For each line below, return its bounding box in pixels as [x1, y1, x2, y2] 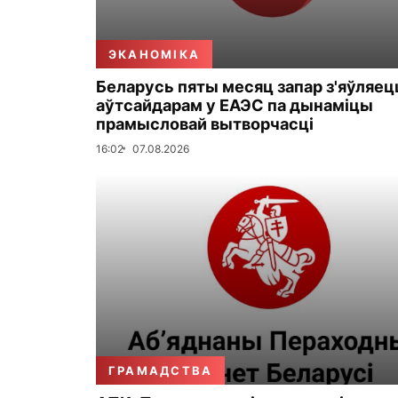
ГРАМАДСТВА [108, 362, 213, 378]
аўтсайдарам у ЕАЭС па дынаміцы [96, 95, 373, 115]
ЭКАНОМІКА [108, 46, 201, 61]
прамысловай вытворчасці [96, 114, 314, 133]
